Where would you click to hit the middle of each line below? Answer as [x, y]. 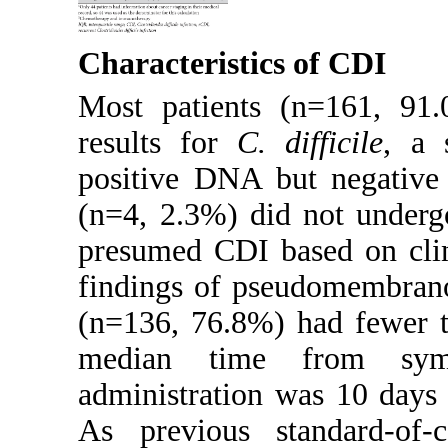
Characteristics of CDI [232, 64]
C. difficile [310, 142]
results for [158, 142]
